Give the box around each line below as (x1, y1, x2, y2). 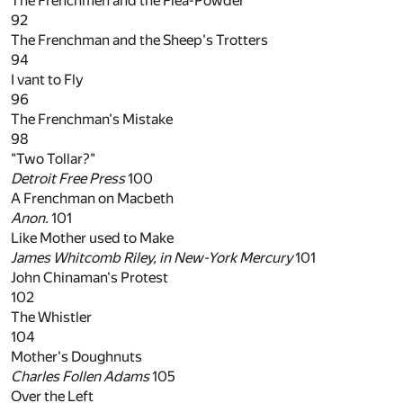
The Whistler (11, 309, 92, 327)
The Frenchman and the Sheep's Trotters (11, 31, 268, 49)
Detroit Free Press (11, 170, 125, 188)
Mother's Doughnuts (11, 348, 142, 366)
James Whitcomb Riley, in (11, 249, 171, 267)
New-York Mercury (174, 249, 292, 267)
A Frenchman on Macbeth (11, 190, 174, 208)
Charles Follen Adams (11, 368, 149, 386)
